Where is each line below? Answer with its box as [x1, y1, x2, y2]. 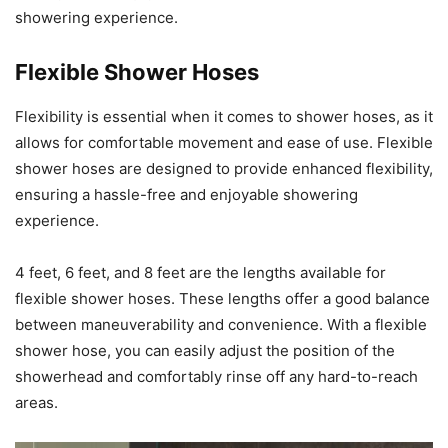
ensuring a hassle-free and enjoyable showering [15, 185, 358, 205]
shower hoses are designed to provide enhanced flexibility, [15, 159, 433, 179]
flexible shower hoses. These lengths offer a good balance [15, 289, 430, 309]
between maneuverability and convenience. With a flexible [15, 315, 427, 335]
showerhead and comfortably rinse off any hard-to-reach [15, 367, 418, 387]
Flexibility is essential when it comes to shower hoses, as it [15, 107, 433, 127]
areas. [15, 393, 58, 413]
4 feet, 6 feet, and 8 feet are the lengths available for [15, 263, 386, 283]
